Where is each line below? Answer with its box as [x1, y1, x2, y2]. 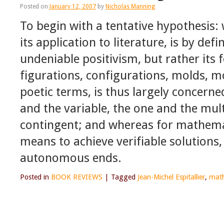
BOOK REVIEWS [51, 173, 102, 181]
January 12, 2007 [49, 3, 96, 10]
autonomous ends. [20, 150, 121, 165]
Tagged [111, 173, 135, 181]
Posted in [20, 173, 49, 181]
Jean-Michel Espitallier [137, 173, 205, 181]
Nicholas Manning [105, 3, 155, 10]
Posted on [20, 3, 48, 10]
